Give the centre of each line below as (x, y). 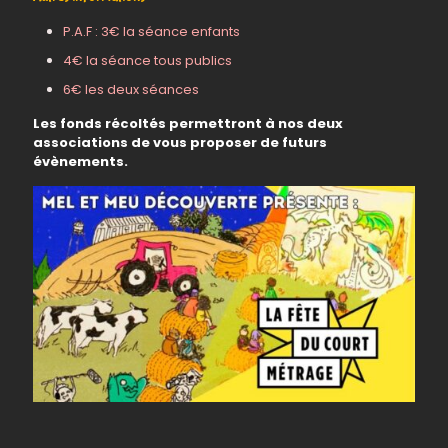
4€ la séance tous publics (147, 60)
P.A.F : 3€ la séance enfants (151, 31)
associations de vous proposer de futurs (180, 142)
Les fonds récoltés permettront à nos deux (188, 123)
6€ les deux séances (131, 89)
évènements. (80, 161)
